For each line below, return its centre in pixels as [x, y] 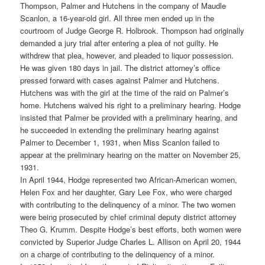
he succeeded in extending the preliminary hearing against [120, 130]
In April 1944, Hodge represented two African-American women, [129, 180]
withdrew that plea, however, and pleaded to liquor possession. [127, 56]
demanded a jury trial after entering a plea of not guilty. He [119, 43]
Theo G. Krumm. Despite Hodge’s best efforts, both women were [131, 230]
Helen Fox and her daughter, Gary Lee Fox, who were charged [126, 192]
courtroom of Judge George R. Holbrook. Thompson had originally [132, 31]
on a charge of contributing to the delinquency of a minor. [118, 254]
